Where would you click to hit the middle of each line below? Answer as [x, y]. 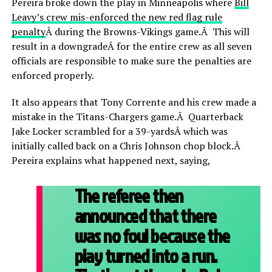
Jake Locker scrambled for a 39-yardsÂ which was [119, 131]
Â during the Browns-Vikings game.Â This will [147, 31]
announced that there [145, 216]
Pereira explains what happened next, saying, [111, 160]
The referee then [129, 195]
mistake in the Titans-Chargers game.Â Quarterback [127, 116]
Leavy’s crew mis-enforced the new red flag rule [117, 17]
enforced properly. [53, 75]
